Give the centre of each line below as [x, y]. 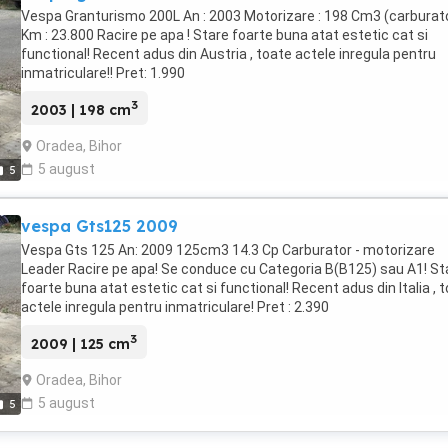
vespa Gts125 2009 [99, 225]
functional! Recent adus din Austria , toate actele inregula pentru [228, 53]
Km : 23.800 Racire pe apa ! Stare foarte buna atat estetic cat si [224, 34]
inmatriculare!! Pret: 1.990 [103, 72]
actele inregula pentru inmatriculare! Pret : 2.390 [175, 306]
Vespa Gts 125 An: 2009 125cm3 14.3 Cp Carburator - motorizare [228, 249]
